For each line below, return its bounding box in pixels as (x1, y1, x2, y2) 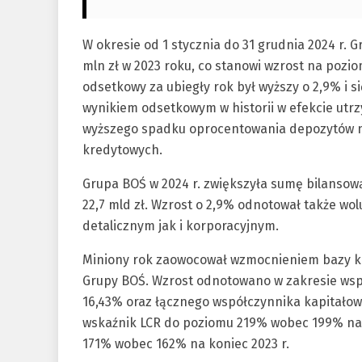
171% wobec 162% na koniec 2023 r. (82, 336, 289, 352)
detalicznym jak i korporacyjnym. (82, 218, 279, 234)
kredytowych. (82, 142, 162, 158)
